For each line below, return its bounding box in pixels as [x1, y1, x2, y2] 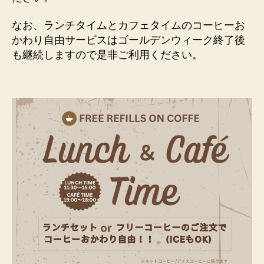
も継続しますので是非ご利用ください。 [12, 49, 203, 61]
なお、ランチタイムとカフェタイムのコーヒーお [12, 19, 245, 31]
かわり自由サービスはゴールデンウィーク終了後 [12, 34, 245, 46]
